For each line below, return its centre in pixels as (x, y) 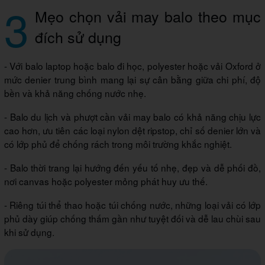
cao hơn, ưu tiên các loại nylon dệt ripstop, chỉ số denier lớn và (132, 130)
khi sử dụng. (29, 232)
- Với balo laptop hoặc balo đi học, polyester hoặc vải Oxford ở (132, 65)
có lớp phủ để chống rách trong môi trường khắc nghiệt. (118, 143)
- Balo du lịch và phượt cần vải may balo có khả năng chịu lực (132, 116)
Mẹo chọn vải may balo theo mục (148, 16)
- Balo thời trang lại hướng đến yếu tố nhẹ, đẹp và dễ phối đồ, (132, 167)
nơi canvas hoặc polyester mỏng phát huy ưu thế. (106, 181)
